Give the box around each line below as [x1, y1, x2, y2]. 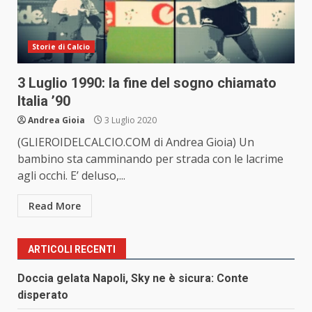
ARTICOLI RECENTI [28, 244, 116, 256]
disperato [17, 288, 68, 302]
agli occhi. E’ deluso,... [17, 168, 125, 184]
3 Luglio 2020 [102, 114, 157, 127]
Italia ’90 [17, 93, 70, 110]
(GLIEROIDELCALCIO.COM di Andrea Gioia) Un [17, 134, 254, 150]
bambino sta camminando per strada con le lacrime [17, 151, 283, 167]
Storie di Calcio [32, 42, 91, 52]
